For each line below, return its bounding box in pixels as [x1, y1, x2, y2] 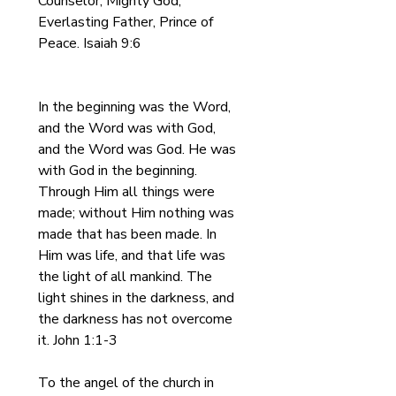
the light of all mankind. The [38, 267, 216, 286]
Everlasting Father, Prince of [38, 12, 217, 32]
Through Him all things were [38, 182, 218, 202]
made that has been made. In [38, 225, 220, 244]
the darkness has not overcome [38, 309, 236, 329]
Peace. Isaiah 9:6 [38, 34, 141, 53]
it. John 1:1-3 [38, 331, 118, 350]
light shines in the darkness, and [38, 288, 238, 308]
